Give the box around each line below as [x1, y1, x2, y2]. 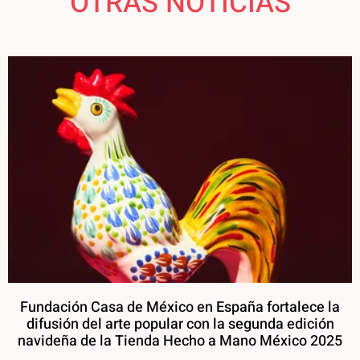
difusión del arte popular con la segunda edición [26, 313, 334, 336]
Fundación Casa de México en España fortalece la [20, 297, 340, 319]
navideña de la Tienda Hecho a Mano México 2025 [18, 330, 342, 353]
